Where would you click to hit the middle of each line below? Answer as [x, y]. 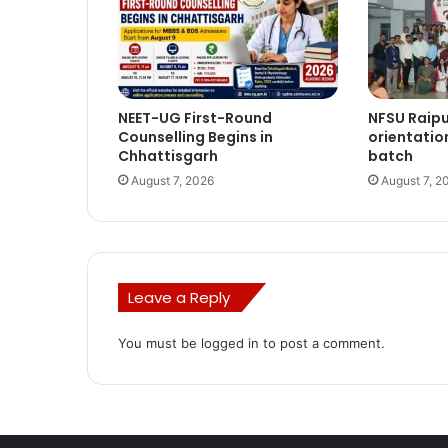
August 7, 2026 [172, 180]
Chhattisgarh [168, 155]
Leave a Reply [179, 297]
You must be [159, 342]
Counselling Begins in [195, 136]
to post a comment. [322, 342]
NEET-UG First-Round [195, 117]
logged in [230, 342]
